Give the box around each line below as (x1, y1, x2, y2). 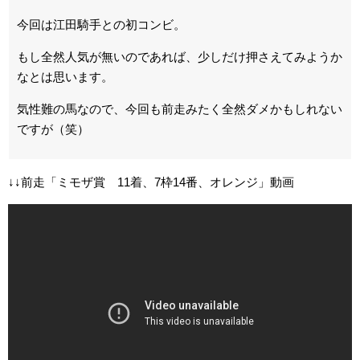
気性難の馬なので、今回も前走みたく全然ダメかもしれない (17, 102, 342, 116)
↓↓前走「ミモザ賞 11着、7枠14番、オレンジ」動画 (8, 175, 294, 189)
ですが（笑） (17, 122, 89, 136)
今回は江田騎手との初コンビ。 (17, 18, 186, 31)
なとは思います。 (17, 70, 113, 84)
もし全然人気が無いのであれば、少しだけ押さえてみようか (17, 50, 342, 63)
